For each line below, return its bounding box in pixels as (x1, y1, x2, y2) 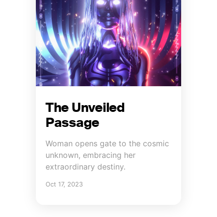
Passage (46, 112, 100, 137)
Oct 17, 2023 (46, 180, 83, 188)
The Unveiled (46, 97, 125, 122)
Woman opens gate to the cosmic (46, 139, 169, 149)
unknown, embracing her (46, 150, 136, 160)
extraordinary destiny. (46, 162, 125, 172)
